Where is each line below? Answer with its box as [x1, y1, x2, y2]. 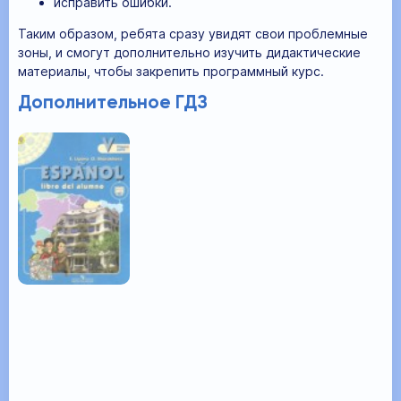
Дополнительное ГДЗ [18, 93, 208, 113]
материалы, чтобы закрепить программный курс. [18, 63, 324, 79]
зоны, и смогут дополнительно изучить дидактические [18, 44, 361, 60]
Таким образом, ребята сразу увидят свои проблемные [18, 25, 368, 41]
